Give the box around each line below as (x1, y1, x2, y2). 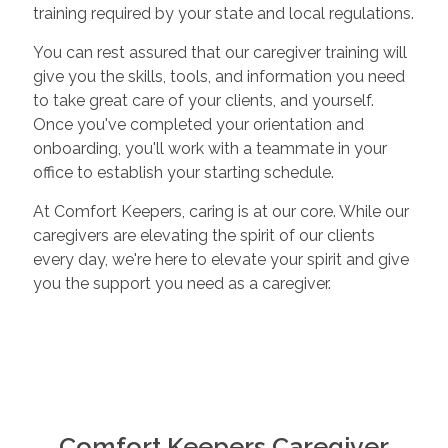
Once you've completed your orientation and (32, 114, 364, 134)
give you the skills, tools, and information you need (32, 66, 405, 86)
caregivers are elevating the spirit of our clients (32, 225, 375, 245)
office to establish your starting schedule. (32, 162, 334, 182)
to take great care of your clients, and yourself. (32, 90, 374, 110)
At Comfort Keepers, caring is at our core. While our (32, 201, 409, 221)
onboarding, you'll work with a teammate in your (32, 138, 387, 158)
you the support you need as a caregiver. (32, 273, 331, 293)
